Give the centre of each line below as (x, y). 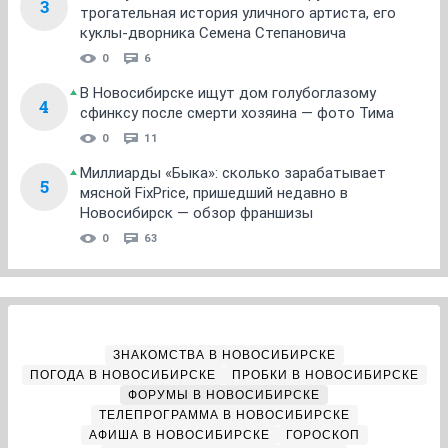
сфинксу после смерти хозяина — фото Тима (237, 113)
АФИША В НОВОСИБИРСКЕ (179, 435)
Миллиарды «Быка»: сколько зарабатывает (233, 173)
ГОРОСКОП (322, 435)
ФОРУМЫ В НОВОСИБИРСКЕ (224, 395)
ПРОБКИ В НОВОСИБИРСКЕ (325, 375)
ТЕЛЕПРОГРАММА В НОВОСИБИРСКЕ (224, 415)
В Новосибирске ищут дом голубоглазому (228, 93)
